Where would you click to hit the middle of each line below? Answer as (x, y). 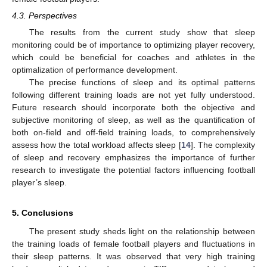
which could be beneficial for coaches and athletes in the (133, 58)
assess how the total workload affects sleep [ (97, 145)
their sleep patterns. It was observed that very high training (133, 257)
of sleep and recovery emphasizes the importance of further (133, 158)
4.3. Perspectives (44, 15)
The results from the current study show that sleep (142, 32)
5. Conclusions (43, 213)
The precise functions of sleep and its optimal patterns (142, 83)
